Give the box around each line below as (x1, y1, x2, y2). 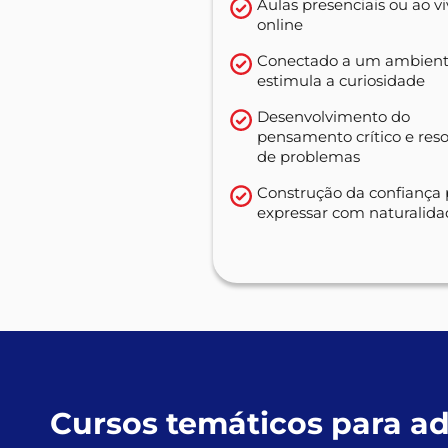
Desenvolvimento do (257, 106, 410, 126)
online (257, 14, 303, 34)
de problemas (257, 146, 360, 166)
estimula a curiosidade (257, 70, 425, 90)
